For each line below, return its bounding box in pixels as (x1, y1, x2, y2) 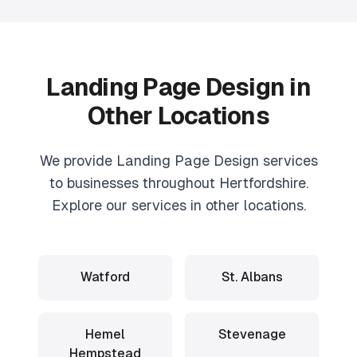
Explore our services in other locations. (51, 197, 306, 214)
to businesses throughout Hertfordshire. (49, 175, 308, 191)
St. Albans (221, 269, 283, 284)
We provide (39, 152, 116, 169)
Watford (80, 269, 130, 284)
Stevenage (218, 327, 286, 342)
